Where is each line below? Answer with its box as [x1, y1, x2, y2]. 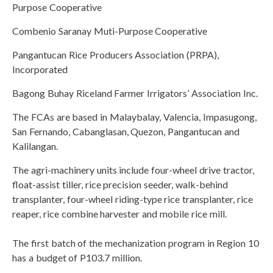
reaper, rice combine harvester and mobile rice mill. [12, 208, 227, 220]
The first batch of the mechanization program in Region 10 [12, 237, 260, 249]
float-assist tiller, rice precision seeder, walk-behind [12, 179, 228, 191]
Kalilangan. [12, 140, 58, 152]
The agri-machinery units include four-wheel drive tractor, [12, 164, 254, 176]
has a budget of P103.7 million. [12, 252, 143, 264]
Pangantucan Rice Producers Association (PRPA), [12, 49, 219, 61]
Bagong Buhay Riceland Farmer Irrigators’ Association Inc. [12, 87, 258, 99]
